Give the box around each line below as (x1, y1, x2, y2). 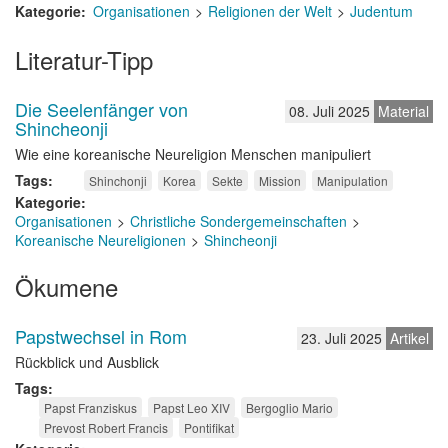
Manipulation (317, 172, 388, 189)
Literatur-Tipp (15, 42, 153, 77)
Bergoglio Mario (246, 399, 333, 416)
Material (378, 101, 429, 121)
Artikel (390, 328, 429, 348)
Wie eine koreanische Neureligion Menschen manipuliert (15, 144, 371, 164)
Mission (259, 172, 301, 189)
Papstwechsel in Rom (15, 323, 187, 349)
